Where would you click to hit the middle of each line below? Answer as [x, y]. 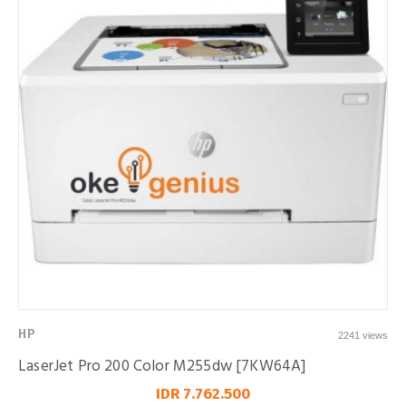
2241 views [363, 335]
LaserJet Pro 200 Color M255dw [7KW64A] [162, 367]
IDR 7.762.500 [203, 394]
